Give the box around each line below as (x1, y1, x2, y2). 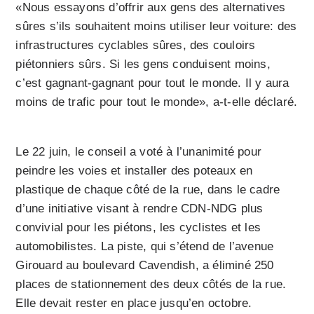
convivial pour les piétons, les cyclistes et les (15, 221, 261, 235)
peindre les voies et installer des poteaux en (15, 164, 253, 178)
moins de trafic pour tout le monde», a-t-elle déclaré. (15, 95, 298, 109)
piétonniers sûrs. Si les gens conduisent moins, (15, 57, 271, 71)
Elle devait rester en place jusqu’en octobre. (15, 296, 252, 310)
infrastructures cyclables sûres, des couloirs (15, 39, 256, 53)
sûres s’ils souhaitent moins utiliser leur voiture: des (15, 20, 297, 34)
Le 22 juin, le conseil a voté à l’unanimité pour (15, 145, 262, 159)
